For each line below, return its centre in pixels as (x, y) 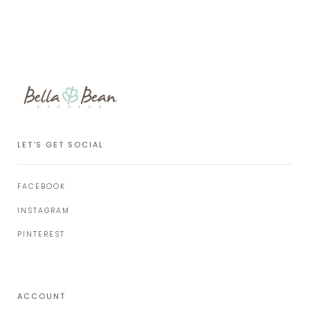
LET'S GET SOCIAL (61, 144)
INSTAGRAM (44, 210)
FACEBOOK (42, 186)
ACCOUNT (42, 296)
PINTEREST (41, 235)
